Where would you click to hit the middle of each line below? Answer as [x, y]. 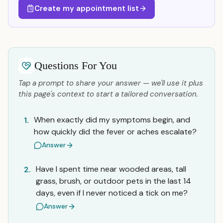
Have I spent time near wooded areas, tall [111, 169]
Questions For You [76, 65]
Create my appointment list [87, 8]
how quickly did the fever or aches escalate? [115, 132]
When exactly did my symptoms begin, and [112, 120]
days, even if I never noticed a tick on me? [112, 193]
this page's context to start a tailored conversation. [108, 94]
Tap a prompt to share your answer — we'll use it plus [111, 83]
